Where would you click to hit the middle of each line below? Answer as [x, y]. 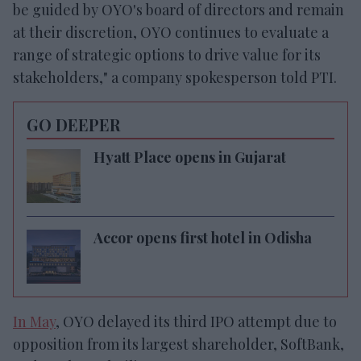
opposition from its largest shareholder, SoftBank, [178, 344]
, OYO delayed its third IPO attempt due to [196, 321]
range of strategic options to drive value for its [167, 54]
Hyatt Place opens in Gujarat [190, 157]
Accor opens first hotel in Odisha [203, 237]
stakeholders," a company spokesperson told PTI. [175, 77]
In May [34, 321]
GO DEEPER [73, 124]
